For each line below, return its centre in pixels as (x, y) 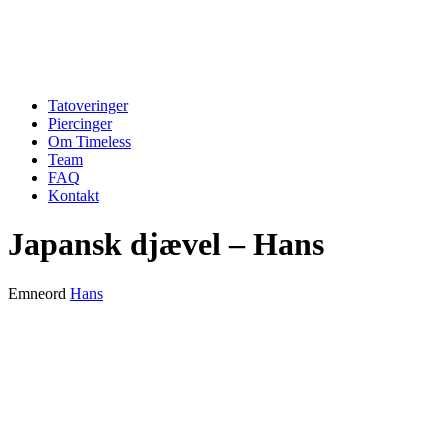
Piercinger (80, 123)
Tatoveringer (88, 105)
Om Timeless (89, 141)
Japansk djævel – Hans (166, 244)
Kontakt (73, 195)
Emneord (39, 293)
